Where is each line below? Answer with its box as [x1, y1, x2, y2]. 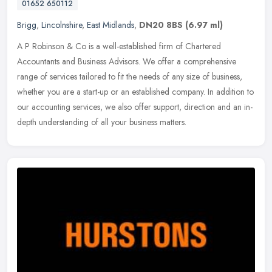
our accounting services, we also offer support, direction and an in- [17, 100, 253, 113]
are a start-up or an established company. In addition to [63, 85, 254, 98]
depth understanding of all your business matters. [17, 115, 186, 128]
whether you [17, 85, 60, 98]
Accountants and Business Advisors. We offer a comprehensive [17, 55, 236, 67]
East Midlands [87, 18, 134, 31]
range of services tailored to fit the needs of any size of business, [17, 70, 242, 83]
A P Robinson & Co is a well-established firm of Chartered [17, 39, 221, 52]
